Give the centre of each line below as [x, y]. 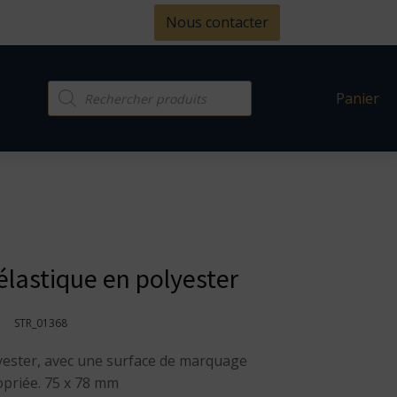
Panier [358, 98]
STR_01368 [41, 323]
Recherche [73, 94]
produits [69, 123]
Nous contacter [218, 22]
